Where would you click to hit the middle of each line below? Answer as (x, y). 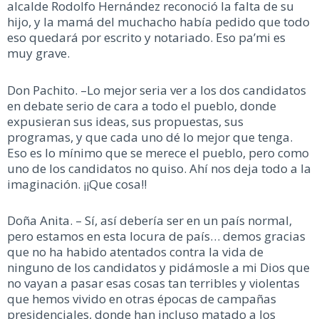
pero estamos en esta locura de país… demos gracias (156, 236)
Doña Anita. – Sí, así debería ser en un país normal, (150, 221)
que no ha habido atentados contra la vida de (135, 252)
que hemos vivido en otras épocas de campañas (142, 299)
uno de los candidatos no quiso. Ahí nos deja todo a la (159, 168)
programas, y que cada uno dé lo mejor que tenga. (150, 137)
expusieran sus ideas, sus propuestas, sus (125, 121)
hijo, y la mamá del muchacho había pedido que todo (158, 21)
